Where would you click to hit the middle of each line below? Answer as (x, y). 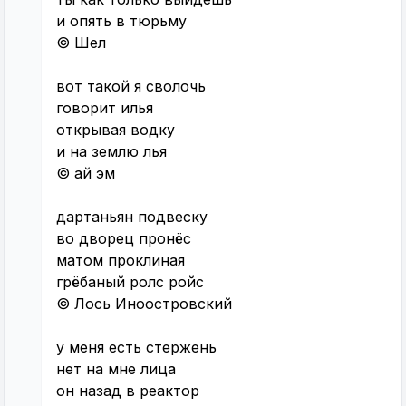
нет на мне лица (116, 369)
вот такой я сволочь (131, 87)
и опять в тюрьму (121, 21)
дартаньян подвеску (132, 217)
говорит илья (105, 108)
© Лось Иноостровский (144, 304)
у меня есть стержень (136, 348)
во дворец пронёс (124, 239)
